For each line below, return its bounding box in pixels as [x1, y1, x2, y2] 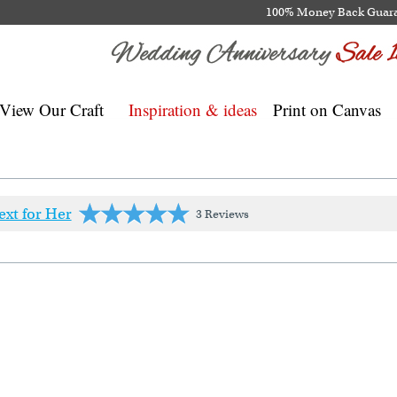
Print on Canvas [273, 98, 381, 121]
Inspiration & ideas [128, 98, 257, 121]
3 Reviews [195, 206, 249, 222]
